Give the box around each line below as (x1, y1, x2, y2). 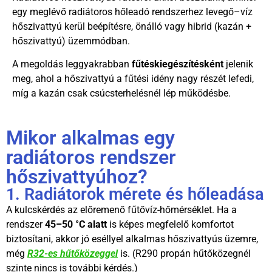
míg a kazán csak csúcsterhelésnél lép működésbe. (12, 87, 231, 100)
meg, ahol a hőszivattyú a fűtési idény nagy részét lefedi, (12, 73, 254, 85)
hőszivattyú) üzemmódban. (12, 35, 130, 47)
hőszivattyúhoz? (6, 165, 148, 188)
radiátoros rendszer (6, 145, 176, 169)
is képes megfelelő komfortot (107, 218, 234, 230)
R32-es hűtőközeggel (27, 247, 118, 259)
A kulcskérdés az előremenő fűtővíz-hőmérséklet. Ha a (6, 203, 237, 216)
